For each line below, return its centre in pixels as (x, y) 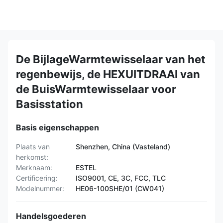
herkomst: (32, 157)
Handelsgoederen (51, 216)
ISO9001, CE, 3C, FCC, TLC (121, 178)
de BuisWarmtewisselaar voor (96, 89)
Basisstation (50, 104)
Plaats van (33, 147)
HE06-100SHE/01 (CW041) (120, 188)
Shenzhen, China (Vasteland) (123, 147)
